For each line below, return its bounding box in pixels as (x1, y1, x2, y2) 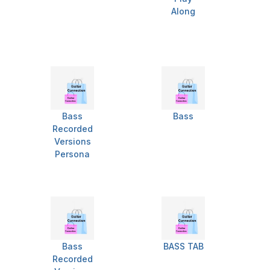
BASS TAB (163, 241, 204, 252)
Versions (54, 136, 91, 147)
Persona (55, 149, 90, 160)
